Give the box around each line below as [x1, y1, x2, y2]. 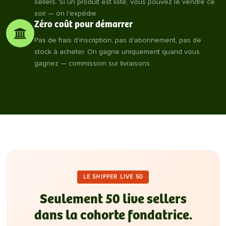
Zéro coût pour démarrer [34, 20, 133, 30]
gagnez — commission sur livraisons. [34, 59, 151, 68]
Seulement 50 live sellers [39, 192, 187, 207]
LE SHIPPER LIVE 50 [83, 174, 143, 180]
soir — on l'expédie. [34, 9, 98, 18]
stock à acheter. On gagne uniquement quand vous [34, 47, 200, 56]
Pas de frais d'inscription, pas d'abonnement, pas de [34, 36, 201, 44]
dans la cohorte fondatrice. [34, 208, 192, 223]
